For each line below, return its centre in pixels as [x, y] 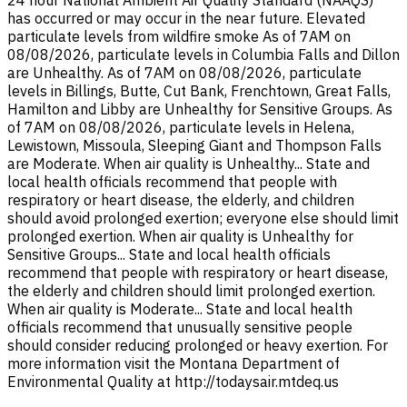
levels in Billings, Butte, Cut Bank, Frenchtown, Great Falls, [199, 91]
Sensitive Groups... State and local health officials [169, 255]
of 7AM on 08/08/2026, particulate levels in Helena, [181, 128]
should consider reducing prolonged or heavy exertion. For [198, 346]
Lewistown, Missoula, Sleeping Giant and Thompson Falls [194, 146]
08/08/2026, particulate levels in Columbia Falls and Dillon [203, 55]
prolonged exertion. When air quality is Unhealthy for [180, 237]
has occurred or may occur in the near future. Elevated [186, 19]
